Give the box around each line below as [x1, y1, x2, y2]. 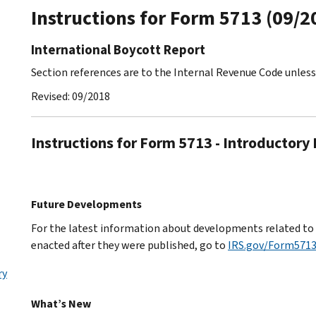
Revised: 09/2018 [31, 88, 110, 104]
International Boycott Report [31, 40, 205, 59]
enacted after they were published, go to [31, 237, 228, 253]
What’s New [31, 296, 91, 311]
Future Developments [31, 196, 142, 212]
